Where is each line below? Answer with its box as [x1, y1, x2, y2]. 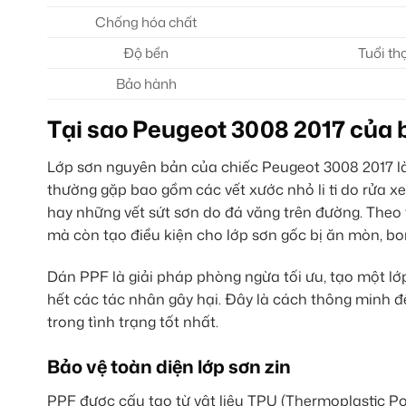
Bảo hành [115, 74, 177, 94]
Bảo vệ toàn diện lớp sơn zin [47, 353, 291, 380]
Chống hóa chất [95, 13, 198, 33]
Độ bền [123, 43, 169, 63]
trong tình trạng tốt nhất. [47, 311, 218, 332]
